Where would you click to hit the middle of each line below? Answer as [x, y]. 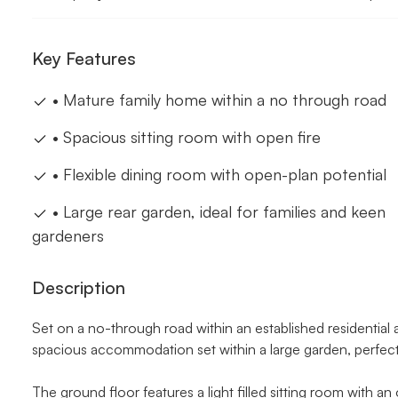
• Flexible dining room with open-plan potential [217, 174]
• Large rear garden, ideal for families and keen [217, 211]
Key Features [84, 58]
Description [79, 287]
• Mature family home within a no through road [217, 99]
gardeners [68, 235]
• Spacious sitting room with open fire [184, 137]
